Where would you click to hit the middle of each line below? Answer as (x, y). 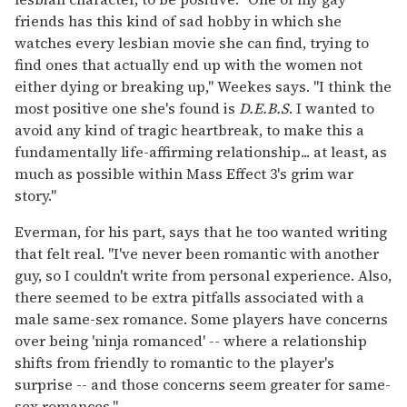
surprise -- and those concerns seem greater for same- (203, 384)
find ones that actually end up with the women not (189, 64)
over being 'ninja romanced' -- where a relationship (191, 340)
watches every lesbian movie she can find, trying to (192, 42)
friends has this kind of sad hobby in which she (178, 20)
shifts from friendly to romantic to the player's (174, 362)
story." (35, 195)
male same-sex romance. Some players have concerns (201, 318)
